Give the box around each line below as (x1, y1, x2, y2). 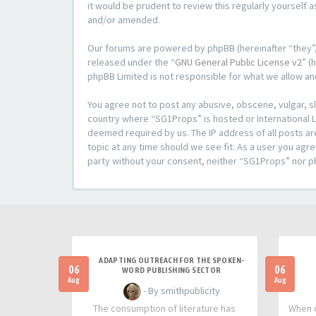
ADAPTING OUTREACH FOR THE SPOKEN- (99, 255, 245, 265)
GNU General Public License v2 (175, 56, 302, 68)
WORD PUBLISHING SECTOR (121, 265, 221, 275)
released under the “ (87, 56, 175, 68)
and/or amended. (87, 13, 160, 26)
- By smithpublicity (140, 284, 220, 297)
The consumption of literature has (93, 302, 236, 315)
